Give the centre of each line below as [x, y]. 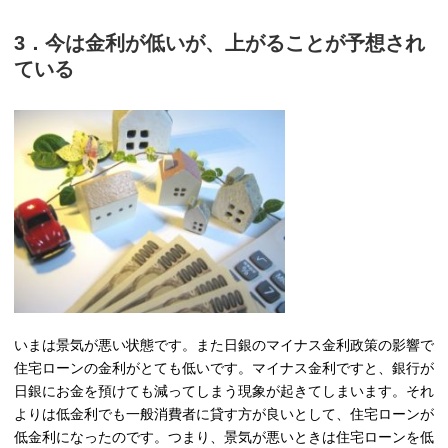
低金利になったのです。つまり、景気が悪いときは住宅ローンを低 [224, 437]
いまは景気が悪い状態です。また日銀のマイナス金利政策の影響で [224, 345]
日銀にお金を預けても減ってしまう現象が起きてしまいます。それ [224, 391]
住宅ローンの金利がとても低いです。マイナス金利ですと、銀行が [224, 368]
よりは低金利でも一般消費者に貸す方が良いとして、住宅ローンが [224, 414]
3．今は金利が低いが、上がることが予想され [219, 42]
